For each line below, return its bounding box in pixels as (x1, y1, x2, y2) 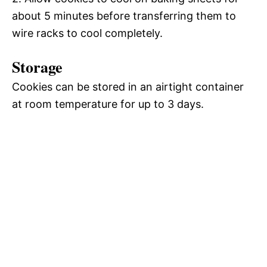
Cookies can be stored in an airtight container (12, 80, 244, 93)
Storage (12, 55, 63, 78)
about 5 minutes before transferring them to (12, 9, 236, 22)
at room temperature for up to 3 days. (12, 97, 204, 110)
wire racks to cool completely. (12, 26, 163, 39)
